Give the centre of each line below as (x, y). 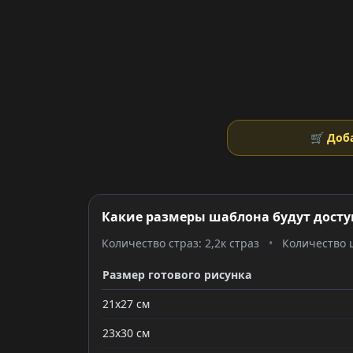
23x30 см (126, 333)
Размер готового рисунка (177, 275)
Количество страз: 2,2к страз (180, 243)
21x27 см (126, 304)
